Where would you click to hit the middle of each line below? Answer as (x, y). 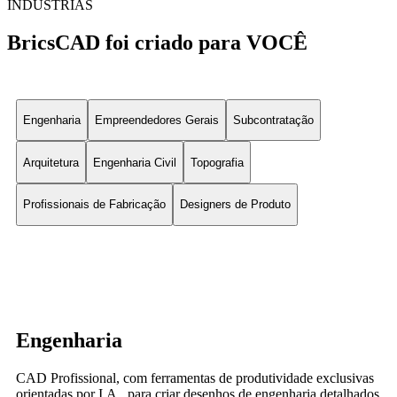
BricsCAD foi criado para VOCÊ (157, 42)
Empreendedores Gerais (157, 120)
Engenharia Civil (135, 162)
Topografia (217, 162)
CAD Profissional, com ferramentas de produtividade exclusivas (195, 378)
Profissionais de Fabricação (94, 205)
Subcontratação (273, 120)
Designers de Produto (235, 205)
